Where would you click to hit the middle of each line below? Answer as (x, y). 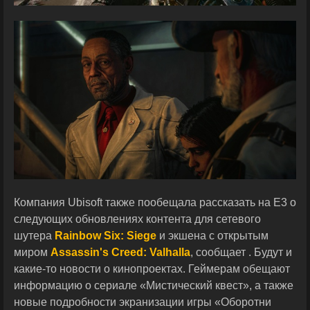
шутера (34, 236)
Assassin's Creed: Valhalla (120, 253)
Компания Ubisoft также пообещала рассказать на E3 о (155, 203)
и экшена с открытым (212, 236)
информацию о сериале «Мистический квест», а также (154, 286)
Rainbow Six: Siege (106, 236)
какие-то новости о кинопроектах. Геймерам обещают (152, 269)
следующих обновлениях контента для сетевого (137, 219)
